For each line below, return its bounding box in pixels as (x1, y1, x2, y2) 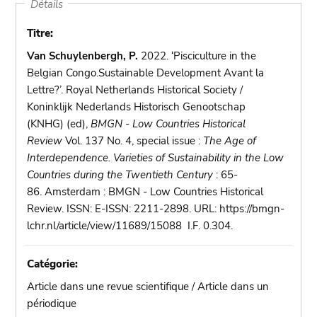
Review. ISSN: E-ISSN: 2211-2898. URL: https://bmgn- (27, 202, 285, 216)
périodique (27, 296, 77, 311)
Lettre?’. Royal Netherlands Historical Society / (27, 83, 243, 97)
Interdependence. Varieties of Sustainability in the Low (27, 151, 284, 165)
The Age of (203, 134, 257, 148)
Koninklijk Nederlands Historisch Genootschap (27, 100, 246, 114)
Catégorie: (27, 257, 79, 271)
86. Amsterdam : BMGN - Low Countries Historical (27, 185, 264, 199)
